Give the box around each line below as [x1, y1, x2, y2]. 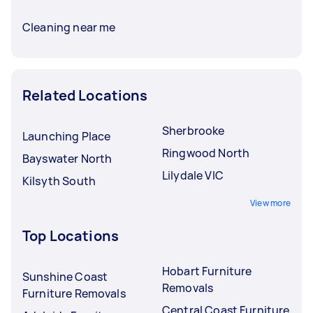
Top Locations [22, 226, 119, 245]
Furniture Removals [22, 285, 126, 301]
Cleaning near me [22, 19, 116, 35]
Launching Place [22, 128, 111, 144]
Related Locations [22, 85, 148, 105]
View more [249, 196, 291, 209]
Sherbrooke [162, 122, 225, 138]
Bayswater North [22, 150, 112, 166]
